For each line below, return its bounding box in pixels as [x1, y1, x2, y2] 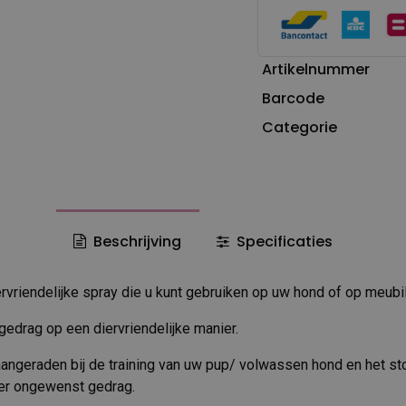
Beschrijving [90, 230, 182, 252]
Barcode [261, 87, 324, 109]
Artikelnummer [261, 58, 370, 80]
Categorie [261, 116, 337, 138]
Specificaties [232, 230, 333, 252]
